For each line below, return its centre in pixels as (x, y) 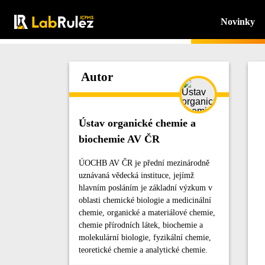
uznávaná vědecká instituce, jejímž (136, 175)
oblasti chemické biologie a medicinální (145, 200)
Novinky (237, 22)
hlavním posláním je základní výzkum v (146, 188)
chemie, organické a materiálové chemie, (147, 213)
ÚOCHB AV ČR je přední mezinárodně (144, 163)
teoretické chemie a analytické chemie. (143, 250)
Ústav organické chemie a (137, 123)
